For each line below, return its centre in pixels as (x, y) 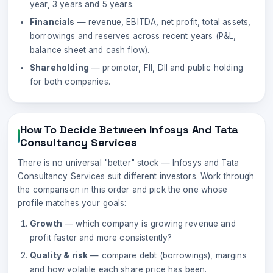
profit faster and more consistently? (101, 238)
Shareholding (59, 68)
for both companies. (70, 82)
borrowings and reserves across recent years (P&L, (133, 36)
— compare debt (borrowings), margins (167, 255)
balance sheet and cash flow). (90, 50)
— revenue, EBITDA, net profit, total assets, (163, 22)
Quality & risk (59, 255)
